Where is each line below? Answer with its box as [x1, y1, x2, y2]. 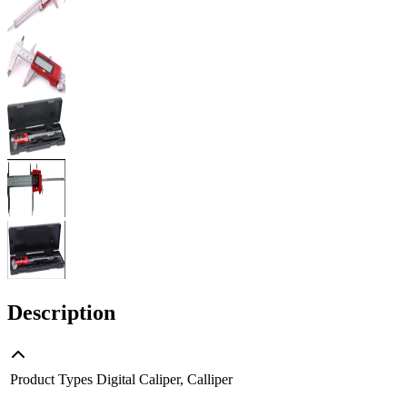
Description [7, 301, 115, 325]
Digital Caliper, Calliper [96, 372, 233, 388]
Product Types [10, 372, 93, 388]
